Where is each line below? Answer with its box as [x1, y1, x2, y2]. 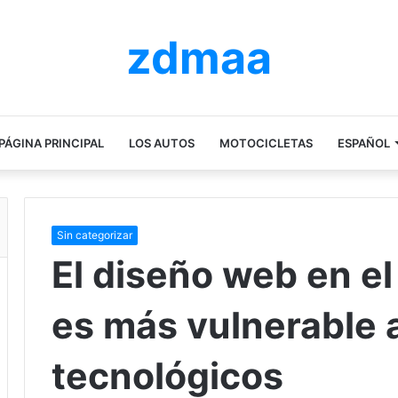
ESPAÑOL [338, 136, 390, 150]
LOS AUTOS [129, 136, 195, 150]
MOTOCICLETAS [219, 136, 313, 150]
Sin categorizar [57, 228, 132, 242]
